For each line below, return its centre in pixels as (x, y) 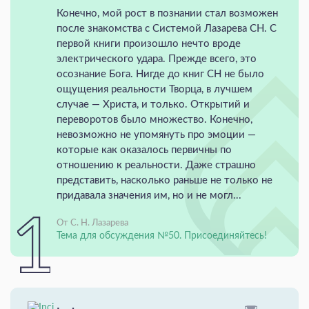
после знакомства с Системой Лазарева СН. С (167, 29)
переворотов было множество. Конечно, (154, 120)
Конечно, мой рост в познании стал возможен (167, 14)
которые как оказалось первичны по (144, 150)
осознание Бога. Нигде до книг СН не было (160, 74)
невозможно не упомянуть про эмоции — (156, 135)
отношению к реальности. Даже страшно (156, 166)
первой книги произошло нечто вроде (149, 44)
